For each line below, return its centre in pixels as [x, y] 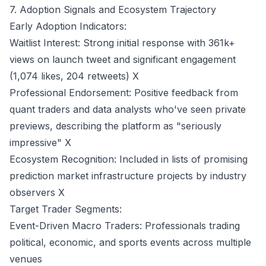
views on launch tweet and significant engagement [123, 59]
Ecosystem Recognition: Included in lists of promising [129, 159]
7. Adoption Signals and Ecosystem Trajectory [113, 9]
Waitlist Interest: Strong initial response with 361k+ [122, 43]
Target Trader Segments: [66, 209]
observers [34, 192]
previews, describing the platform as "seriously [115, 126]
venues [26, 259]
